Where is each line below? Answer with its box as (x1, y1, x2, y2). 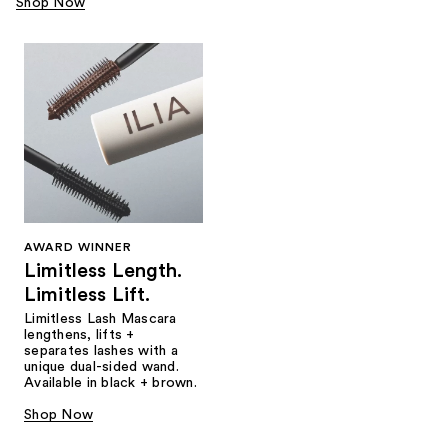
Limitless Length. (24, 260, 183, 281)
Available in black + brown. (24, 375, 197, 390)
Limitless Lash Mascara (24, 311, 177, 326)
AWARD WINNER (24, 240, 132, 253)
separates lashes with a (24, 343, 178, 358)
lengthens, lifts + (24, 327, 135, 342)
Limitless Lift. (24, 284, 151, 305)
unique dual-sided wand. (24, 359, 179, 374)
